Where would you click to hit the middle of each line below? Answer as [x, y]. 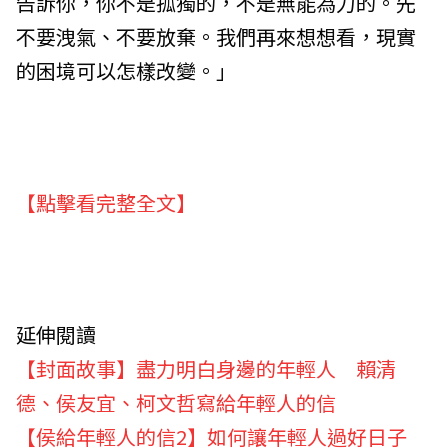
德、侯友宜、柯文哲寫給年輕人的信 [176, 402]
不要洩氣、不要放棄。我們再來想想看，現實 [216, 36]
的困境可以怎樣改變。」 [126, 70]
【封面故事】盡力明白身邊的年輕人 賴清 [206, 368]
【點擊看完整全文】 [106, 202]
